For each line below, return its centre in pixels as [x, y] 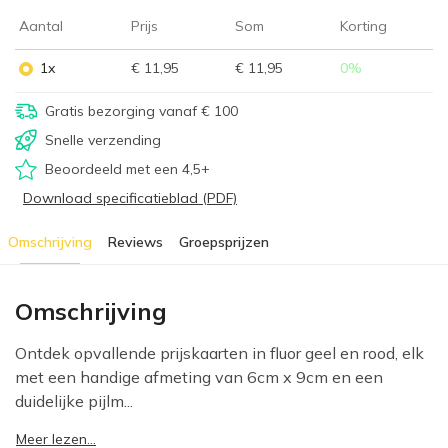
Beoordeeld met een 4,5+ [127, 169]
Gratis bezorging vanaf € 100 [141, 111]
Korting [363, 26]
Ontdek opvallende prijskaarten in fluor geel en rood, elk [219, 353]
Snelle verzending [103, 140]
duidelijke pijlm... [74, 401]
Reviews [135, 242]
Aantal [41, 26]
